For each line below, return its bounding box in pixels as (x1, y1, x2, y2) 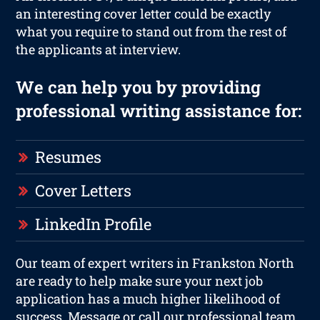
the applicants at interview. (16, 40, 181, 58)
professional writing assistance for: (16, 99, 302, 122)
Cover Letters (35, 179, 132, 201)
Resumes (35, 146, 102, 167)
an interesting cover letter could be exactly (16, 4, 271, 22)
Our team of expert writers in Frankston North (16, 254, 295, 271)
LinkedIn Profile (35, 213, 152, 234)
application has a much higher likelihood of (16, 289, 281, 307)
